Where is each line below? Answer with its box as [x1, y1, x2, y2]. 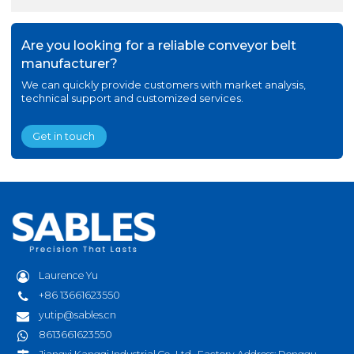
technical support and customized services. [21, 92, 243, 105]
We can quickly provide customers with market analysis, [21, 79, 306, 92]
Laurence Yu [39, 269, 99, 282]
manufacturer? [21, 55, 118, 71]
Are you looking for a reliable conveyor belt [21, 36, 296, 53]
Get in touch [32, 130, 96, 142]
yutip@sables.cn [39, 309, 117, 322]
